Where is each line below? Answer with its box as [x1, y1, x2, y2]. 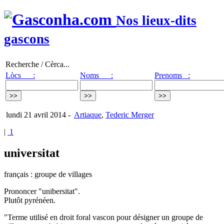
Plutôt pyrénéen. [4, 195, 55, 204]
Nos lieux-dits [116, 13, 196, 28]
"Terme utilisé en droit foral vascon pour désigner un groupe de [4, 212, 203, 221]
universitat [4, 146, 59, 159]
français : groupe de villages [4, 169, 92, 178]
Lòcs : [5, 70, 35, 79]
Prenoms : [154, 70, 190, 79]
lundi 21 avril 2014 [4, 110, 66, 119]
